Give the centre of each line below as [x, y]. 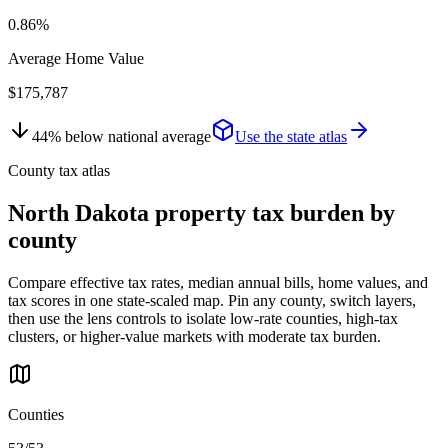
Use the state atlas [291, 136]
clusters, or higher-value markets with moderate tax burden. [194, 336]
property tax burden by [272, 212]
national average [157, 136]
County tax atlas [59, 170]
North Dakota [78, 212]
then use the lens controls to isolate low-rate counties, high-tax [203, 318]
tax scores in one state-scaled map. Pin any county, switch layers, [212, 300]
